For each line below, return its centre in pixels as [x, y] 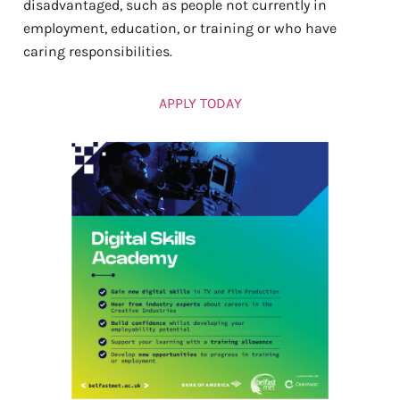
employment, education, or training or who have [180, 29]
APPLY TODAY [200, 104]
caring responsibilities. [100, 52]
